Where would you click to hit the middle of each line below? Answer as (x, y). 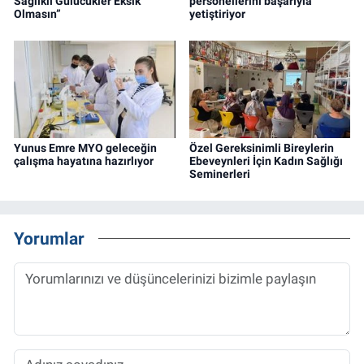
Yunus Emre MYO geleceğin (85, 147)
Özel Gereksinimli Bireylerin (261, 147)
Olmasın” (37, 13)
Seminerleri (219, 173)
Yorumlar (49, 239)
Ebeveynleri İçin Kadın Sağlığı (266, 160)
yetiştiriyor (217, 13)
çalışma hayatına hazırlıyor (84, 160)
